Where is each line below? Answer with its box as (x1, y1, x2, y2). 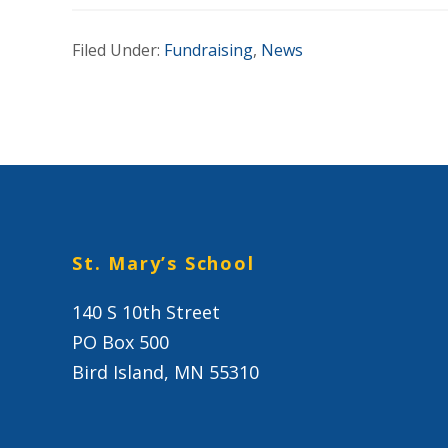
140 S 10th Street (72, 300, 220, 324)
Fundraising (164, 39, 253, 61)
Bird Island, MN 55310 (72, 360, 259, 384)
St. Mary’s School (72, 251, 255, 275)
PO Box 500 (72, 330, 169, 354)
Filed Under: (72, 39, 164, 61)
